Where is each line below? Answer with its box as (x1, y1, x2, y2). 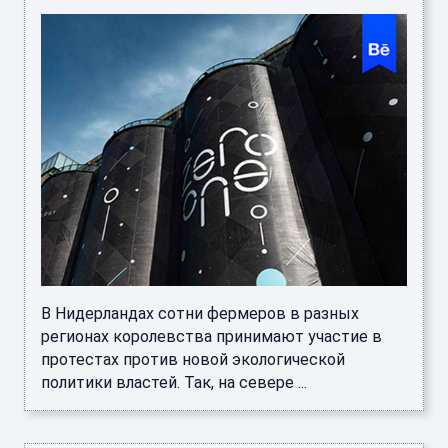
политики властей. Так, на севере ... (41, 373, 307, 393)
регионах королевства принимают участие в (41, 327, 382, 347)
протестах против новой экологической (41, 350, 345, 370)
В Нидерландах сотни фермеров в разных (41, 304, 359, 324)
